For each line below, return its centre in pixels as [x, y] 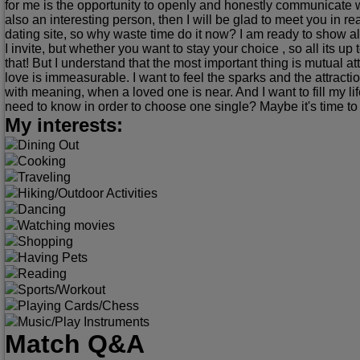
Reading [42, 274]
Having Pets [53, 258]
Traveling [44, 178]
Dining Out [48, 145]
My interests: [64, 125]
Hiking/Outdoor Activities [88, 194]
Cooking [42, 162]
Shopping [45, 242]
